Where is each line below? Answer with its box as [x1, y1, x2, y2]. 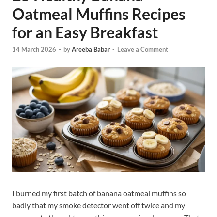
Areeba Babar [72, 46, 110, 54]
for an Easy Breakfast [12, 23, 158, 42]
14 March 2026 [12, 46, 56, 54]
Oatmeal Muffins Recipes [12, 4, 186, 23]
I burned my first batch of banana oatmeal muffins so [12, 188, 186, 198]
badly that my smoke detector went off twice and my [12, 200, 185, 210]
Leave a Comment [117, 46, 168, 54]
